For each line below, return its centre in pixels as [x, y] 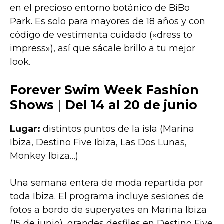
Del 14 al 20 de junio [131, 105]
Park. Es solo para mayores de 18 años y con [108, 22]
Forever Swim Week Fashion [104, 90]
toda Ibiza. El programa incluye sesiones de [107, 197]
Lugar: [25, 129]
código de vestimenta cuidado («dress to [101, 35]
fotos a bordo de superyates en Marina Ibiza [108, 210]
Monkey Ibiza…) [44, 156]
